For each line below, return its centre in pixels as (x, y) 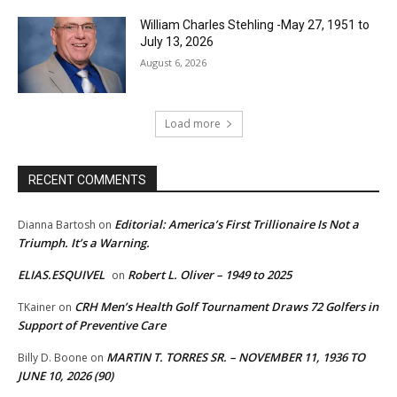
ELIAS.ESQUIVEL (61, 275)
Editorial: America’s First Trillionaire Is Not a (237, 225)
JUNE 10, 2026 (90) (66, 376)
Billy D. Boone (53, 358)
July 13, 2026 (177, 42)
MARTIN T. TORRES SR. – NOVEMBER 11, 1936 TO (236, 358)
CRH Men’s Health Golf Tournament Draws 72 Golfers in (226, 307)
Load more (192, 124)
